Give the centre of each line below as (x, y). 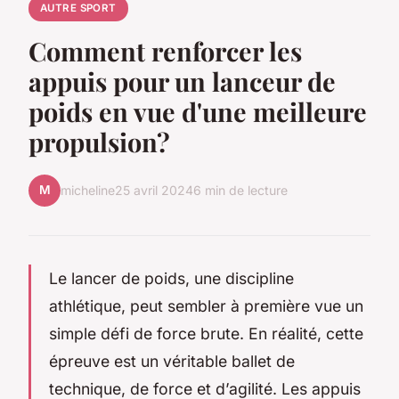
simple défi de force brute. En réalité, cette (206, 333)
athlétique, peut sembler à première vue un (206, 305)
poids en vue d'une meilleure (198, 111)
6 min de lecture (240, 191)
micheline (88, 191)
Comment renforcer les (165, 50)
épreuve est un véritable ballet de (172, 361)
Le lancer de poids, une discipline (171, 278)
